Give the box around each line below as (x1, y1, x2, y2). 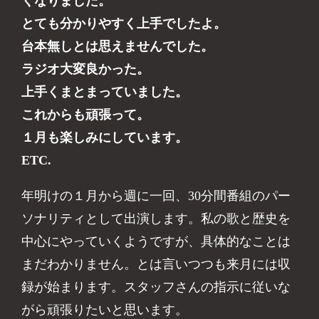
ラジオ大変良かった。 (21, 61, 150, 76)
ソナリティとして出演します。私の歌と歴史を (21, 211, 291, 226)
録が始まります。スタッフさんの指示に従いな (21, 279, 291, 294)
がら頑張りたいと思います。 (21, 302, 189, 317)
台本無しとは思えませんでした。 (21, 38, 214, 53)
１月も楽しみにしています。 (21, 130, 189, 145)
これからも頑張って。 (21, 107, 150, 122)
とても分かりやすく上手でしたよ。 (21, 16, 227, 31)
